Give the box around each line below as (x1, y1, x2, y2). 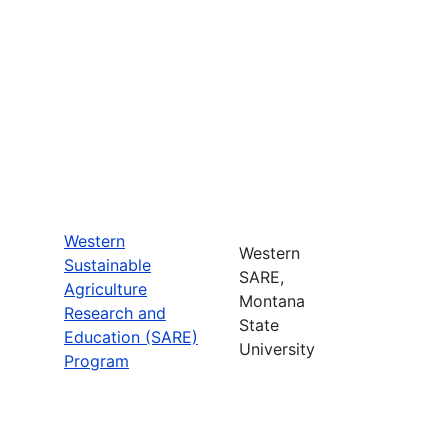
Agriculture (64, 278, 147, 299)
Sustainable (64, 254, 151, 275)
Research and (64, 302, 166, 323)
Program (64, 350, 129, 371)
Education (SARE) (64, 326, 198, 347)
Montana (239, 290, 305, 311)
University (239, 338, 315, 359)
